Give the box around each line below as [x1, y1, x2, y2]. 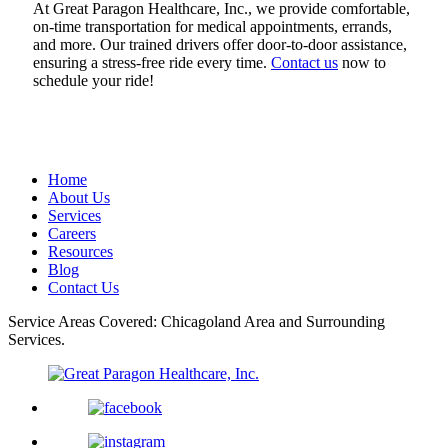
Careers [48, 225, 96, 243]
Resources [48, 243, 113, 261]
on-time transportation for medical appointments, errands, [33, 18, 392, 36]
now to [338, 54, 386, 72]
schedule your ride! [33, 72, 154, 90]
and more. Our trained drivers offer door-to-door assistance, [33, 36, 407, 54]
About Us [48, 189, 110, 207]
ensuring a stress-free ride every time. [33, 54, 271, 72]
